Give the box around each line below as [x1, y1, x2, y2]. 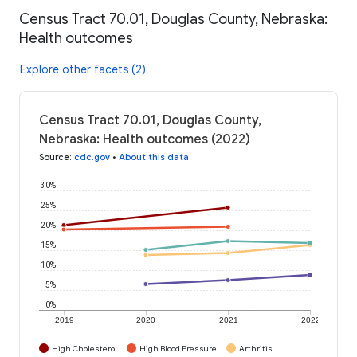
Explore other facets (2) [20, 61, 146, 76]
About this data [119, 151, 189, 163]
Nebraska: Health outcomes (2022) [39, 131, 250, 147]
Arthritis [239, 343, 273, 354]
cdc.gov [74, 151, 110, 163]
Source [39, 151, 69, 163]
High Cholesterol [52, 343, 117, 354]
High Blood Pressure [139, 343, 217, 354]
